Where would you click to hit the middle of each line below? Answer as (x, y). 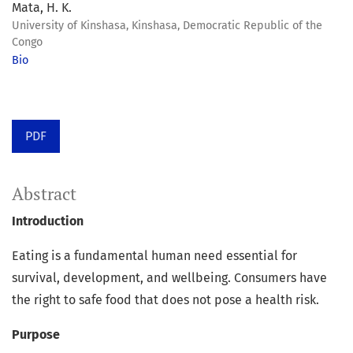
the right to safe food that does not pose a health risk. (165, 300)
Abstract (44, 194)
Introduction (48, 221)
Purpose (36, 335)
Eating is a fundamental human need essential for (154, 256)
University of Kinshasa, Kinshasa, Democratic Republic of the (167, 26)
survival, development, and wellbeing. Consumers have (169, 278)
